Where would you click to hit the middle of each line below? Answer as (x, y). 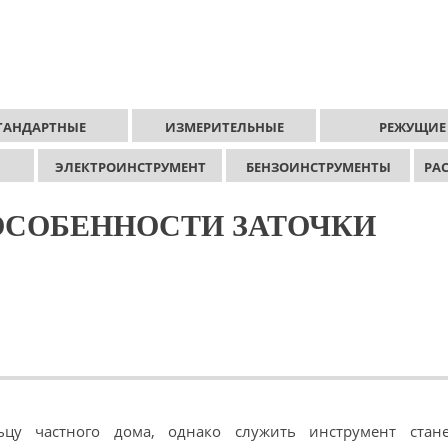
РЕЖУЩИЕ (412, 127)
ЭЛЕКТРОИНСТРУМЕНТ (130, 167)
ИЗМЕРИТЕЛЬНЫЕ (224, 127)
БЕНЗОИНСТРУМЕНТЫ (318, 167)
